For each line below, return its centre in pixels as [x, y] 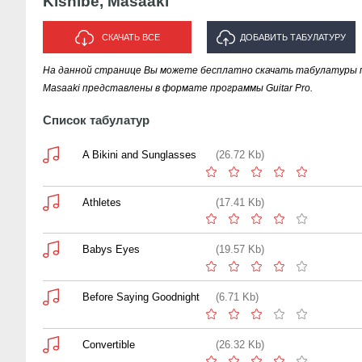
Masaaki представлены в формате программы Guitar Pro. [178, 88]
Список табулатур [96, 120]
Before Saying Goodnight [141, 297]
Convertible [109, 344]
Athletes [102, 202]
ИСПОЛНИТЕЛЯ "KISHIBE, [281, 69]
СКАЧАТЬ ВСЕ [130, 37]
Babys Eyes [111, 250]
